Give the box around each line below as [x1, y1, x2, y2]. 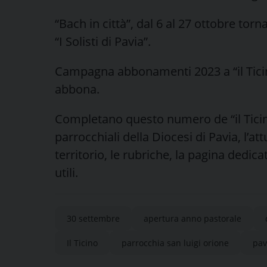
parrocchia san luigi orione [122, 237, 229, 249]
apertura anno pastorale [144, 212, 241, 224]
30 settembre [67, 212, 120, 224]
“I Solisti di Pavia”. [55, 33, 151, 49]
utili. [55, 164, 78, 181]
